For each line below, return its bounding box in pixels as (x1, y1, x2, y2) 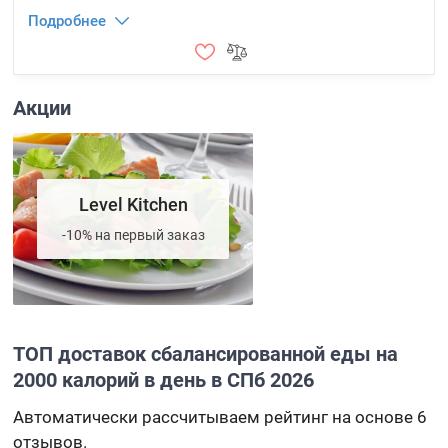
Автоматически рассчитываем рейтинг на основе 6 (13, 407, 428, 427)
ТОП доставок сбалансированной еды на (13, 342, 399, 366)
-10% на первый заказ (61, 227, 205, 243)
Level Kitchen (78, 194, 188, 215)
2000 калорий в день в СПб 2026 (13, 368, 315, 392)
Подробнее (28, 12, 107, 30)
